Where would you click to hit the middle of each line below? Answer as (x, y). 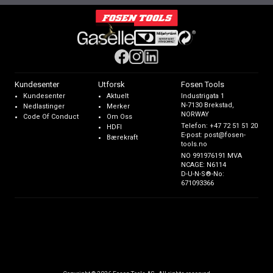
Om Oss (119, 117)
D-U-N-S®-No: (203, 174)
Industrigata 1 (203, 96)
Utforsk (111, 85)
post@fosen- (225, 135)
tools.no (194, 144)
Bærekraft (122, 138)
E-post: (193, 135)
